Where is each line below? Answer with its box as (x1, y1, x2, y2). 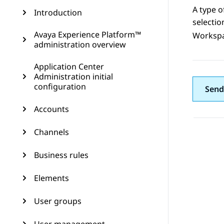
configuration (34, 81, 86, 92)
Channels (34, 126, 69, 137)
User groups (34, 195, 81, 206)
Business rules (34, 149, 88, 160)
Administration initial (34, 71, 113, 82)
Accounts (34, 103, 69, 114)
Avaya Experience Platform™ (34, 29, 141, 40)
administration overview (34, 39, 126, 50)
